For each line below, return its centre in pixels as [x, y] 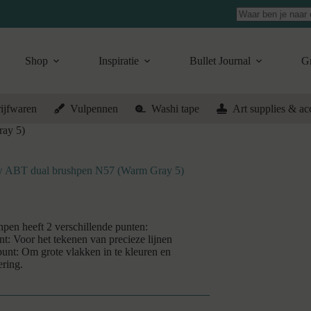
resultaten [257, 39]
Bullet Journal [220, 60]
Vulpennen [94, 108]
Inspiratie [119, 60]
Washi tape [175, 108]
